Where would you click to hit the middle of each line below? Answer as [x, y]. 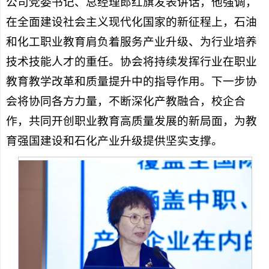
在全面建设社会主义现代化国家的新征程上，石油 [131, 22]
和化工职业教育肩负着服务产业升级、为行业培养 [131, 41]
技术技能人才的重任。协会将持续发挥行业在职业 [131, 61]
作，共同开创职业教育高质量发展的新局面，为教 [131, 121]
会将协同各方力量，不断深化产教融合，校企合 [125, 101]
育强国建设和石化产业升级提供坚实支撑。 [114, 141]
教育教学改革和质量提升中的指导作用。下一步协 [131, 81]
